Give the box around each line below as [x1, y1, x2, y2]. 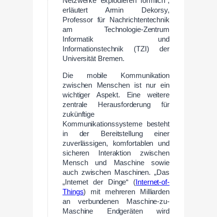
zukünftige [62, 110, 95, 119]
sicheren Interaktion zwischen [62, 149, 170, 157]
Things [62, 188, 84, 196]
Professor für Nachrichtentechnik [62, 16, 170, 24]
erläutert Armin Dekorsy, [62, 6, 170, 15]
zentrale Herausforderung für [62, 101, 170, 109]
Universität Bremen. [62, 55, 125, 63]
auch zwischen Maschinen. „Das [62, 169, 170, 177]
